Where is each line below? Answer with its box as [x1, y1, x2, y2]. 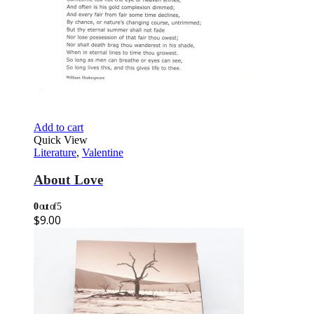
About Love [34, 172, 103, 187]
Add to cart [34, 121, 83, 134]
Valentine [82, 146, 123, 159]
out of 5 [37, 200, 61, 212]
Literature [34, 146, 76, 159]
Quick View [34, 134, 88, 146]
